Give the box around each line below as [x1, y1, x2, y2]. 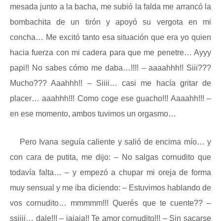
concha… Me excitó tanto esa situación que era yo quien [10, 33, 211, 41]
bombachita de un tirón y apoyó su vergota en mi [10, 18, 211, 26]
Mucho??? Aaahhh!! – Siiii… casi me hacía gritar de [10, 79, 211, 87]
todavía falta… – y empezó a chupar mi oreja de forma [10, 168, 211, 177]
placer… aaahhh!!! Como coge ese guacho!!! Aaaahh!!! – [10, 94, 211, 103]
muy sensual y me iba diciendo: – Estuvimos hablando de [10, 184, 211, 192]
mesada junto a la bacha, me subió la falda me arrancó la [10, 2, 211, 11]
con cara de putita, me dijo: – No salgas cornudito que [10, 153, 211, 161]
